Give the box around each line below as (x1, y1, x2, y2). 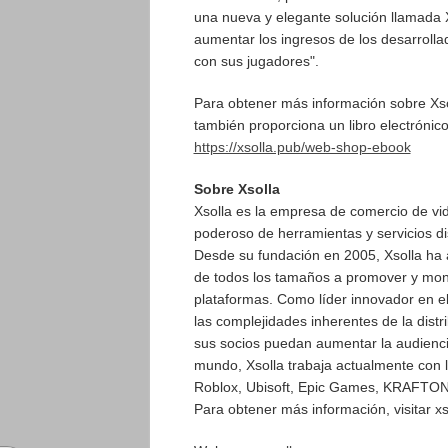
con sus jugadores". (193, 53, 319, 69)
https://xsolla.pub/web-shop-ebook (193, 139, 411, 155)
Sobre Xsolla (193, 181, 280, 197)
